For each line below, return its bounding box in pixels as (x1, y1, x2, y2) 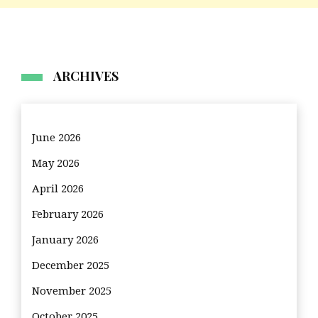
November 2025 (32, 285, 111, 298)
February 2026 (32, 208, 104, 221)
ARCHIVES (53, 67, 119, 85)
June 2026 (32, 131, 81, 145)
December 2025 (32, 259, 109, 273)
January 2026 (32, 234, 99, 247)
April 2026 (32, 182, 84, 196)
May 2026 (32, 157, 79, 170)
